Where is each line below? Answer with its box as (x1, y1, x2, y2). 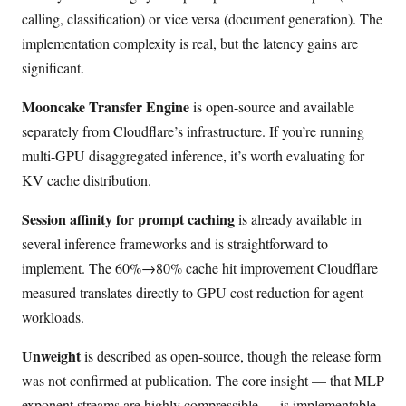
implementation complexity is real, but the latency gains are (22, 33, 358, 53)
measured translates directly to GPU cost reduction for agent (22, 282, 363, 302)
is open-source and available (189, 96, 354, 116)
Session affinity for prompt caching (22, 208, 235, 229)
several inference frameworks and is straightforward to (22, 233, 328, 253)
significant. (22, 57, 84, 77)
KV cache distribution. (22, 169, 151, 189)
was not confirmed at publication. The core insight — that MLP (22, 370, 384, 390)
